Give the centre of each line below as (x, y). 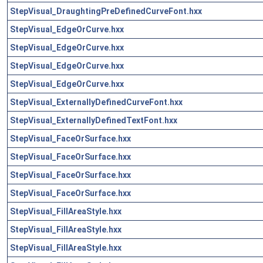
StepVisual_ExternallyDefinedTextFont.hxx (94, 120)
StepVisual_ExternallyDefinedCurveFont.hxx (96, 102)
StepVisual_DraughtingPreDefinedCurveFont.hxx (106, 11)
